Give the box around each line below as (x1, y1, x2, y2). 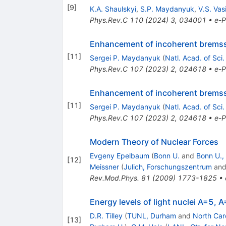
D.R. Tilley (89, 211, 123, 220)
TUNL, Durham (127, 211, 176, 220)
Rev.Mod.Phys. (89, 174, 139, 183)
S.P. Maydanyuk (140, 5, 194, 14)
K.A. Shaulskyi (89, 5, 136, 14)
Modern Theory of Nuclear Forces (89, 137, 218, 147)
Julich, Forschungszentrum (123, 162, 212, 172)
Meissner (89, 162, 119, 172)
